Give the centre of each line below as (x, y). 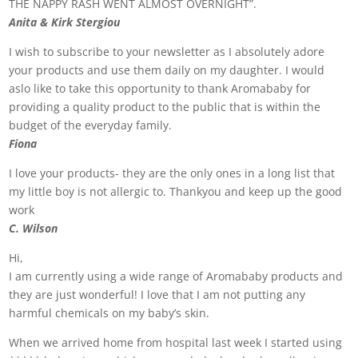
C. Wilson (34, 228)
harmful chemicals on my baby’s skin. (109, 313)
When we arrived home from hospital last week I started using (176, 342)
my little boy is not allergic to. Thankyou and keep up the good (176, 191)
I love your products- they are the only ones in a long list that (172, 173)
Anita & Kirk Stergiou (65, 22)
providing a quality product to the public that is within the (165, 107)
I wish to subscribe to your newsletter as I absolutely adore (167, 52)
